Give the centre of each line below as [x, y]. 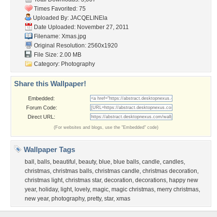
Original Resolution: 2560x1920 [75, 46]
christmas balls [72, 171]
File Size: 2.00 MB [57, 55]
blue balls [126, 162]
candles [173, 162]
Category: [47, 64]
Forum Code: [41, 108]
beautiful [64, 162]
